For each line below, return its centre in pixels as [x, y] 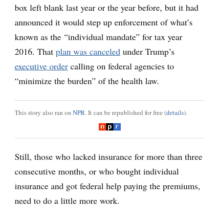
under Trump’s [147, 52]
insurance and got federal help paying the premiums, [108, 186]
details [175, 113]
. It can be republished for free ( [126, 113]
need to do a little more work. [67, 201]
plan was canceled [88, 52]
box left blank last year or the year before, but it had [107, 8]
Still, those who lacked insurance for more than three [109, 157]
